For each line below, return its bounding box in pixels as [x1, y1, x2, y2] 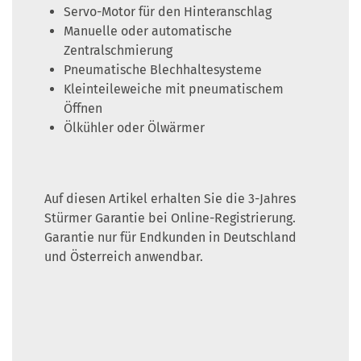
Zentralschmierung [64, 43, 172, 59]
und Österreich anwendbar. [44, 249, 203, 265]
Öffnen [64, 101, 102, 117]
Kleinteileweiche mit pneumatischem [64, 81, 284, 98]
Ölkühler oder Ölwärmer [64, 120, 205, 136]
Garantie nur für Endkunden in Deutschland [44, 230, 297, 246]
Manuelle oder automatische [64, 23, 232, 39]
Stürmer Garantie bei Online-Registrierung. [44, 210, 296, 226]
